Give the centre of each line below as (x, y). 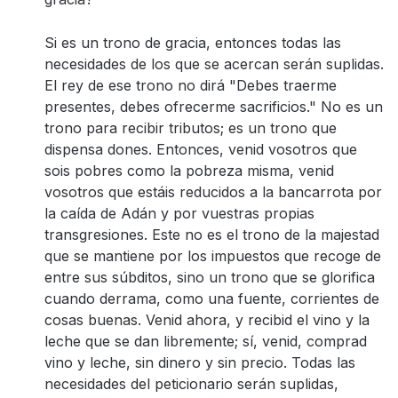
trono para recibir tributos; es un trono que (191, 128)
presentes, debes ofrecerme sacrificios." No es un (214, 107)
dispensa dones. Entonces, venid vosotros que (201, 149)
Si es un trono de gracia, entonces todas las (193, 43)
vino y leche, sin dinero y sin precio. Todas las (200, 362)
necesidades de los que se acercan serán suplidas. (214, 64)
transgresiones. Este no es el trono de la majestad (212, 235)
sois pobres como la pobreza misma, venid (189, 171)
